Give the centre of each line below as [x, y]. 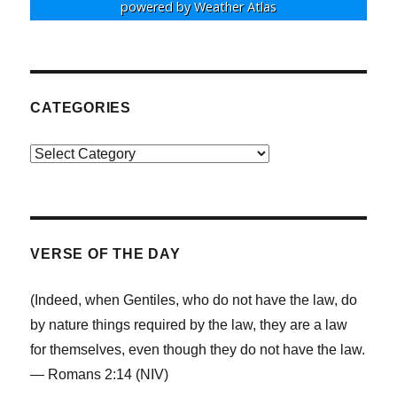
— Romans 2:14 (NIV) [100, 374]
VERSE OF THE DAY [105, 253]
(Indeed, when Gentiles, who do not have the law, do [194, 300]
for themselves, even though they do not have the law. [198, 349]
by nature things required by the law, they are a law [189, 324]
